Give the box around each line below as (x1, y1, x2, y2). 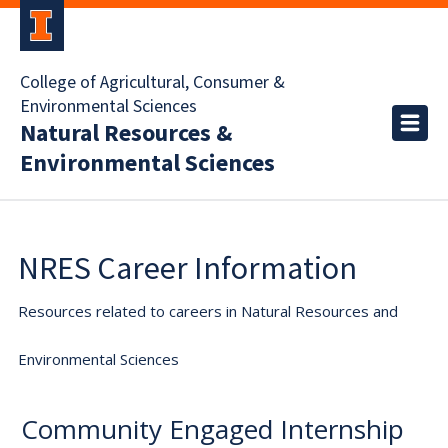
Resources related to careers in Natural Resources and (18, 301, 398, 321)
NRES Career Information (18, 248, 357, 288)
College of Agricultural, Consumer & (20, 70, 285, 95)
